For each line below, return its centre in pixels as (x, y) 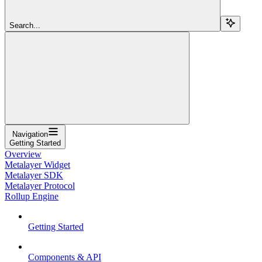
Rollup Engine (32, 196)
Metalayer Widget (37, 164)
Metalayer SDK (34, 175)
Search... (25, 25)
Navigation (30, 134)
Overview (23, 154)
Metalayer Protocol (40, 185)
